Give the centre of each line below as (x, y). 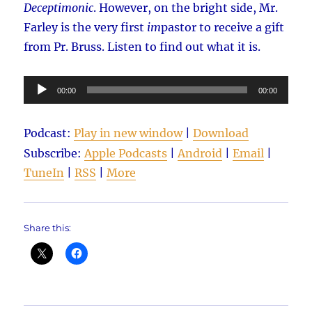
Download (221, 133)
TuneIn (44, 173)
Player (40, 105)
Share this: (48, 228)
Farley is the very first (86, 28)
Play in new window (128, 133)
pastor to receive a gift (223, 28)
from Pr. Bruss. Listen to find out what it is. (142, 47)
